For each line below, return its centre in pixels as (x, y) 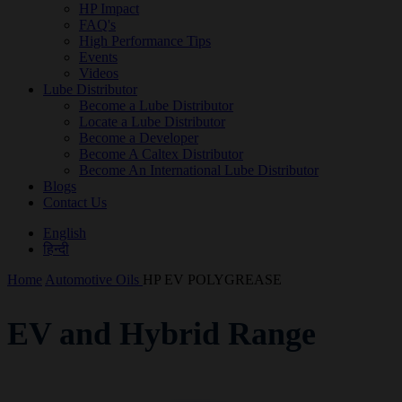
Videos (99, 73)
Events (98, 57)
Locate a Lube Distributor (152, 121)
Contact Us (75, 202)
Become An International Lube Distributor (199, 170)
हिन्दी (56, 249)
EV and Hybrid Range (162, 333)
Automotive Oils (94, 279)
